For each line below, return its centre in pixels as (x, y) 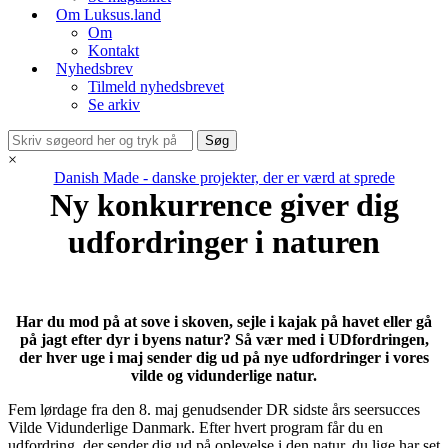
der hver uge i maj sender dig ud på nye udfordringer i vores (224, 357)
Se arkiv (114, 104)
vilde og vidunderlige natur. (224, 375)
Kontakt (113, 50)
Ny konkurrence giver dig (224, 205)
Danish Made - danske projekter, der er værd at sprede (224, 177)
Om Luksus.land (108, 14)
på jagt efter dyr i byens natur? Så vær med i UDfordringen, (224, 339)
